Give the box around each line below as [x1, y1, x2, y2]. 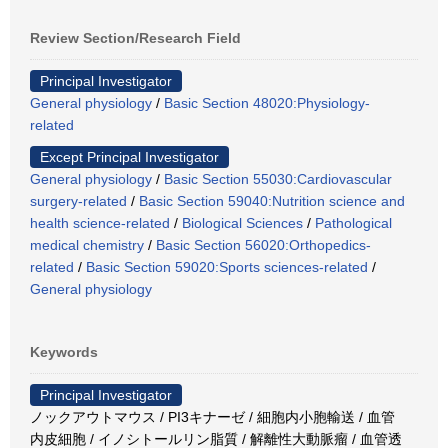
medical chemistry [30, 236, 144, 253]
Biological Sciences [182, 214, 303, 231]
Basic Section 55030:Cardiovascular [164, 170, 392, 187]
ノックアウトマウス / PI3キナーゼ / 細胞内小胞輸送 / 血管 [30, 408, 395, 425]
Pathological [315, 214, 392, 231]
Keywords [30, 343, 98, 360]
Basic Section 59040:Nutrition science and [139, 192, 405, 209]
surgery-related [30, 192, 127, 209]
